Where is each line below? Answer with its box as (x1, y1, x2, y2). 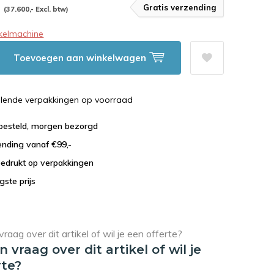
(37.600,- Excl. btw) (4, 5, 69, 13)
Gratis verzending (143, 2, 216, 12)
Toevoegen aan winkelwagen (13, 51, 149, 64)
